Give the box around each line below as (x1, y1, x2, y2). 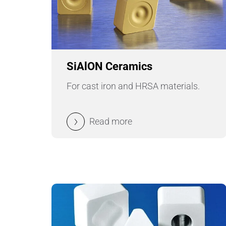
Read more (89, 116, 132, 127)
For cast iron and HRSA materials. (67, 81, 200, 92)
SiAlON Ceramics (67, 60, 152, 73)
